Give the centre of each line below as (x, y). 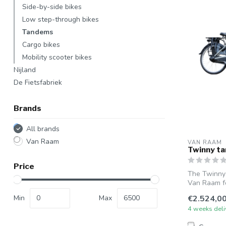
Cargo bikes (41, 44)
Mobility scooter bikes (57, 57)
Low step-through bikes (61, 19)
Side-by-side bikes (52, 7)
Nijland (25, 70)
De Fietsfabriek (38, 82)
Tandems (38, 32)
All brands (43, 129)
